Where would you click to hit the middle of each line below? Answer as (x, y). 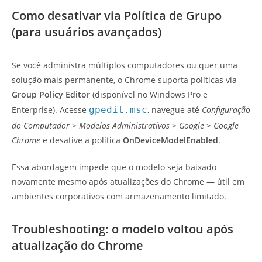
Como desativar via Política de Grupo (117, 16)
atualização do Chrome (77, 246)
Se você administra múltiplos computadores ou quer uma (125, 65)
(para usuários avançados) (87, 32)
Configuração (226, 110)
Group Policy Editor (51, 95)
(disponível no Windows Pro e (149, 95)
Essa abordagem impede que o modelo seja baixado (114, 167)
